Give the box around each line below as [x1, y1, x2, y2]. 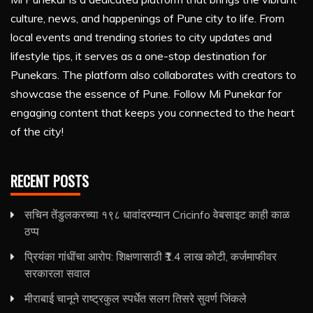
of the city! [10, 124, 64, 139]
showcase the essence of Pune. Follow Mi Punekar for [10, 87, 282, 101]
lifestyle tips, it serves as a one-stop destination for [10, 49, 266, 64]
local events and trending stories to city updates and [10, 30, 272, 45]
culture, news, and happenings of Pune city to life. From [10, 11, 284, 26]
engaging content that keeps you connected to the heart [10, 105, 295, 120]
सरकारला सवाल [24, 266, 90, 281]
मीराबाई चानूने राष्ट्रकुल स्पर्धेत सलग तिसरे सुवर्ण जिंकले [24, 291, 247, 306]
